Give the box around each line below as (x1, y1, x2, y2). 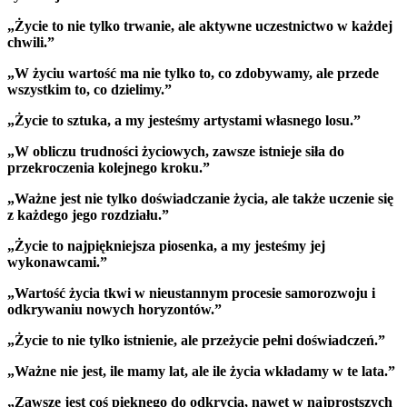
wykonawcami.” (7, 254, 107, 271)
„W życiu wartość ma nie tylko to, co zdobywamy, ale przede (7, 65, 379, 82)
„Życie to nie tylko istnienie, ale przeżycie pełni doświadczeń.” (7, 333, 385, 349)
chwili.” (7, 35, 55, 51)
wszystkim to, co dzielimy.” (7, 82, 172, 98)
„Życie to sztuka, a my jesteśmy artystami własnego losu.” (7, 113, 361, 129)
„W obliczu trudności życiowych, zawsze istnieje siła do (7, 144, 344, 160)
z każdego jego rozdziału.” (7, 207, 169, 223)
